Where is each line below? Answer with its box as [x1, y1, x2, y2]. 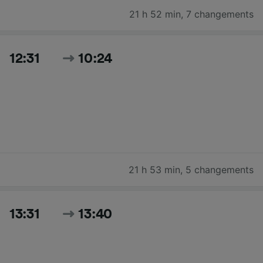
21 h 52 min [129, 8, 181, 20]
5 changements [186, 163, 254, 176]
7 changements [186, 8, 254, 20]
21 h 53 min [129, 163, 180, 176]
